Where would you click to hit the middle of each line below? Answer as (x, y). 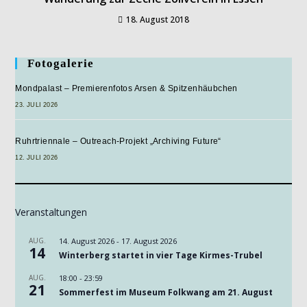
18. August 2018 (158, 19)
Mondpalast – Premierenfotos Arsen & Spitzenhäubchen (126, 88)
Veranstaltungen (51, 212)
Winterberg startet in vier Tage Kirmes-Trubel (161, 255)
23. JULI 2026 (37, 105)
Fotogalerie (61, 63)
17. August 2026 (149, 241)
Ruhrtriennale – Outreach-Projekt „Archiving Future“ (118, 141)
